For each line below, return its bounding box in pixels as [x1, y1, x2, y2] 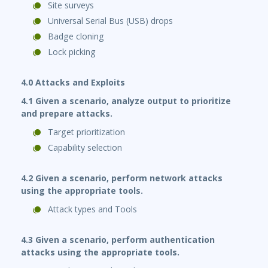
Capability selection [48, 142, 122, 154]
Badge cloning [48, 31, 104, 42]
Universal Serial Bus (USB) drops [48, 15, 173, 27]
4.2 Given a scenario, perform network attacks [21, 172, 223, 184]
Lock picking [48, 46, 96, 58]
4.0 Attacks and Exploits [21, 77, 125, 89]
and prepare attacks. [21, 108, 112, 120]
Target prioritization [48, 126, 125, 138]
